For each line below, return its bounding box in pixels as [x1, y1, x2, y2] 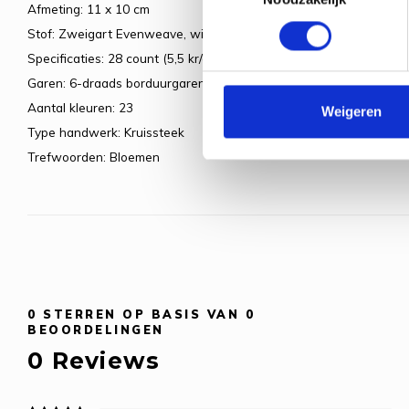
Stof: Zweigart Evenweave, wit [27, 26, 208, 42]
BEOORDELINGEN [27, 322, 164, 338]
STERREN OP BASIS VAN [37, 307, 246, 322]
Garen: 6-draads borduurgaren [27, 75, 205, 91]
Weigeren [320, 103, 382, 120]
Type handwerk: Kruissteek [27, 124, 184, 141]
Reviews [44, 347, 161, 375]
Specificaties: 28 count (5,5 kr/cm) [27, 50, 222, 67]
